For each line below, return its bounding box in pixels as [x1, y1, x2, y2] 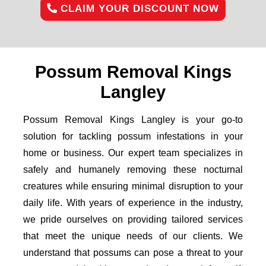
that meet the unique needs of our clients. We [23, 231, 243, 241]
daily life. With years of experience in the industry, [23, 198, 243, 208]
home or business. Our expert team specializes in [23, 148, 243, 158]
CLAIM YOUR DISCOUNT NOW [57, 3, 219, 14]
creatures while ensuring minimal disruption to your [23, 181, 243, 191]
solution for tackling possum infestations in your [23, 131, 243, 141]
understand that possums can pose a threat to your [23, 248, 243, 258]
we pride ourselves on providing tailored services [23, 214, 243, 224]
